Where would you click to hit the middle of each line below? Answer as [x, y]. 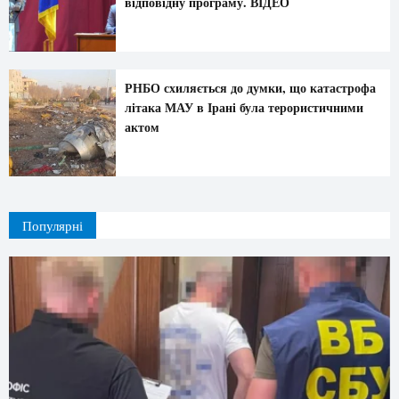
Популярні [53, 225]
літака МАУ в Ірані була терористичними [244, 108]
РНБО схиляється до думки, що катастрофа [250, 88]
